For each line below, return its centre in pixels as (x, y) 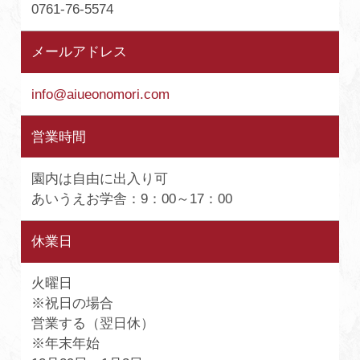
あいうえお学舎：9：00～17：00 (132, 199)
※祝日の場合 (73, 304)
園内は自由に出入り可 (100, 179)
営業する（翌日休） (93, 324)
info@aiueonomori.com (101, 94)
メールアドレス (80, 52)
